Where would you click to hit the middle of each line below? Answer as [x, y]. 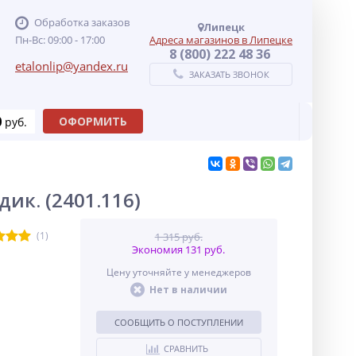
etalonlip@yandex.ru [72, 66]
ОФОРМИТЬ [93, 121]
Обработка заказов [82, 22]
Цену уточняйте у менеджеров [178, 272]
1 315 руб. [178, 237]
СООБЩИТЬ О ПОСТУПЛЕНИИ [178, 322]
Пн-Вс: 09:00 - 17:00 [60, 40]
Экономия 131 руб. [179, 250]
